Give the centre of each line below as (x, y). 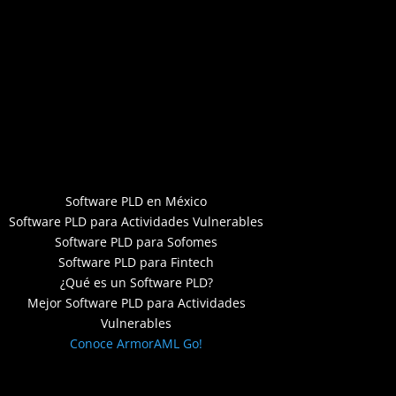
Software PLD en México (137, 202)
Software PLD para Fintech (137, 263)
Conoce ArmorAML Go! (137, 344)
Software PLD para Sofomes (137, 242)
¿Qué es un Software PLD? (136, 283)
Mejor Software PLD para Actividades (136, 303)
